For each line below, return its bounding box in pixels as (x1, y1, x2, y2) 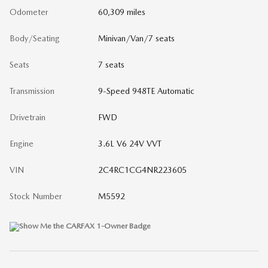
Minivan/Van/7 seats (98, 33, 175, 44)
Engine (10, 139, 33, 149)
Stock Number (10, 191, 62, 202)
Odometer (10, 7, 48, 17)
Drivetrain (10, 112, 45, 123)
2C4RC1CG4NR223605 (98, 165, 187, 175)
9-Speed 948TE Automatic (98, 86, 194, 96)
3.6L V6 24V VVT (98, 139, 162, 149)
